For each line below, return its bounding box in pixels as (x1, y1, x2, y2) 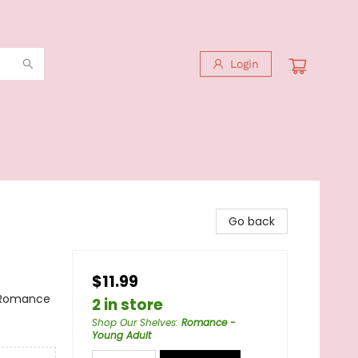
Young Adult (92, 328, 151, 342)
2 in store (92, 294, 163, 316)
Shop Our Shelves (92, 316, 176, 329)
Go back (229, 213, 275, 229)
